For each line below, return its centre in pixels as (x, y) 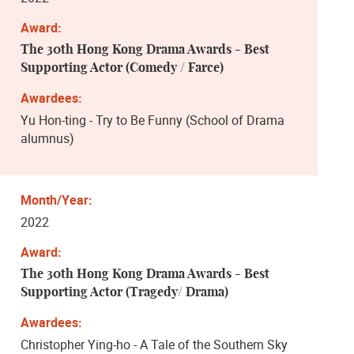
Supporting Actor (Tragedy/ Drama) (124, 292)
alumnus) (47, 138)
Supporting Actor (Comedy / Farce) (122, 68)
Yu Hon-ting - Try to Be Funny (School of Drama (153, 120)
